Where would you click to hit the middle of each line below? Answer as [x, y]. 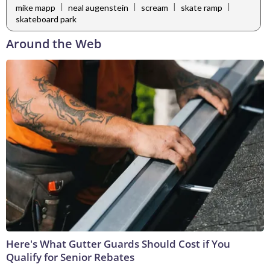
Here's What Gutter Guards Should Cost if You [118, 243]
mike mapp [36, 7]
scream [155, 7]
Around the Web [54, 43]
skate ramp [202, 7]
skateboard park [46, 19]
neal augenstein [98, 7]
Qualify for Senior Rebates [70, 257]
